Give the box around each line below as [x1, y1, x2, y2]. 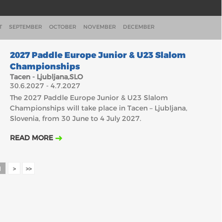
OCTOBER [49, 23, 76, 30]
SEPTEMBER [8, 23, 42, 30]
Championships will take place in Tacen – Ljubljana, [9, 104, 187, 112]
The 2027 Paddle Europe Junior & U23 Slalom [9, 93, 168, 102]
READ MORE [9, 133, 53, 142]
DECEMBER [122, 23, 155, 30]
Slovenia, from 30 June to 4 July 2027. [9, 114, 141, 123]
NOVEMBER [83, 23, 116, 30]
